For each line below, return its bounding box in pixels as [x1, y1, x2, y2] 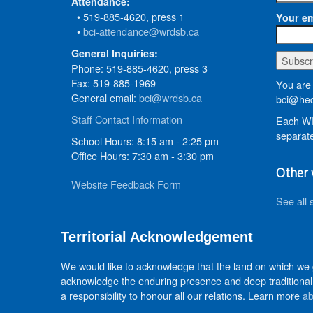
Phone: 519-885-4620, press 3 [71, 60, 208, 75]
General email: [71, 89, 139, 105]
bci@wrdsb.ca [139, 89, 202, 105]
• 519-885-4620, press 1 [71, 8, 184, 24]
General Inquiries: [71, 45, 158, 60]
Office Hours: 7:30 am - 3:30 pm [71, 147, 214, 163]
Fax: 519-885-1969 [71, 75, 156, 90]
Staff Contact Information [71, 111, 182, 126]
